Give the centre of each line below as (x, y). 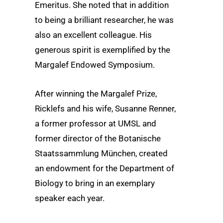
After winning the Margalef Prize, (96, 93)
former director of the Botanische (98, 138)
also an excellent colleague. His (93, 35)
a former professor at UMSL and (96, 123)
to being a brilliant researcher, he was (104, 20)
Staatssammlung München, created (101, 153)
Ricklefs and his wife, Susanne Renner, (105, 108)
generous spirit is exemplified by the (103, 50)
